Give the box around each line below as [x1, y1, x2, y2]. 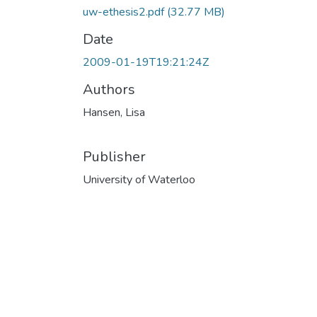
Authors [83, 79, 135, 99]
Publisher [83, 146, 146, 166]
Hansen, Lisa [83, 104, 145, 120]
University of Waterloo [83, 171, 195, 188]
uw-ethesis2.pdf [83, 4, 167, 20]
